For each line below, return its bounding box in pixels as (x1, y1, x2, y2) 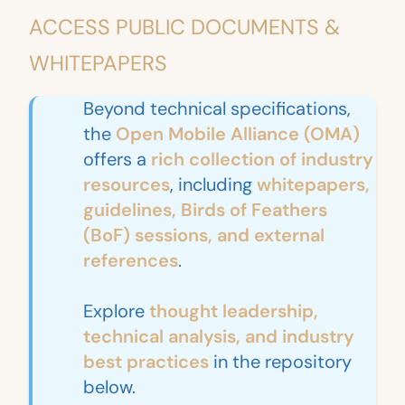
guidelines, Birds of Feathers (83, 198, 327, 221)
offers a (83, 147, 151, 171)
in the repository (209, 350, 352, 373)
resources (83, 173, 170, 196)
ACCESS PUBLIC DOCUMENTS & (29, 14, 340, 41)
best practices (83, 350, 209, 373)
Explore (83, 299, 149, 323)
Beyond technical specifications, (83, 97, 351, 120)
